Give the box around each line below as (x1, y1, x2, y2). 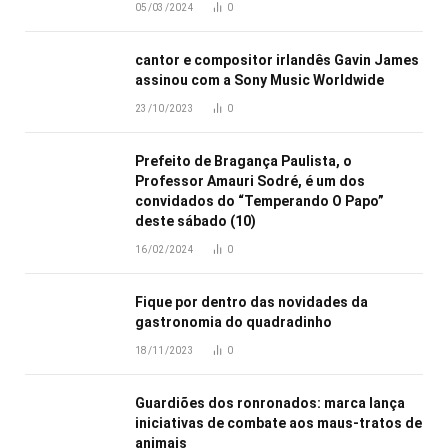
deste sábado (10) (135, 212, 256, 229)
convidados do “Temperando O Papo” (135, 192, 384, 209)
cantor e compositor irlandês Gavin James (135, 51, 419, 68)
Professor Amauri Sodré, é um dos (135, 172, 365, 189)
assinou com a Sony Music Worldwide (135, 71, 384, 88)
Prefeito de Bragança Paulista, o (135, 152, 352, 169)
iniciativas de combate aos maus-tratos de (135, 414, 422, 431)
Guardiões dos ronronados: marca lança (135, 394, 405, 411)
